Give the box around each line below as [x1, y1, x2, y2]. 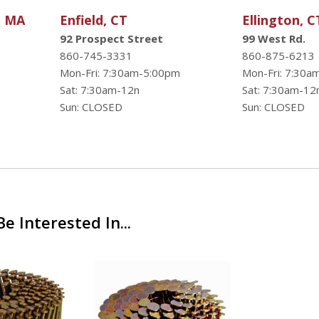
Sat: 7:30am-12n [59, 83, 140, 97]
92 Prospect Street [59, 31, 163, 46]
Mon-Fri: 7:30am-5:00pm [59, 66, 180, 80]
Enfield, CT [59, 11, 127, 28]
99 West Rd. [241, 31, 305, 46]
